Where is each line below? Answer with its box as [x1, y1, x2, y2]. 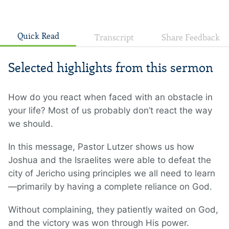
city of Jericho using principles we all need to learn [8, 168, 215, 179]
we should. [8, 119, 56, 129]
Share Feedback [162, 33, 220, 43]
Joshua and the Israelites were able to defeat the [8, 155, 211, 166]
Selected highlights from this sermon [8, 60, 213, 76]
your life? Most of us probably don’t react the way [8, 105, 212, 116]
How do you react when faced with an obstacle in [8, 92, 213, 103]
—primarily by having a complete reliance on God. [8, 181, 212, 192]
